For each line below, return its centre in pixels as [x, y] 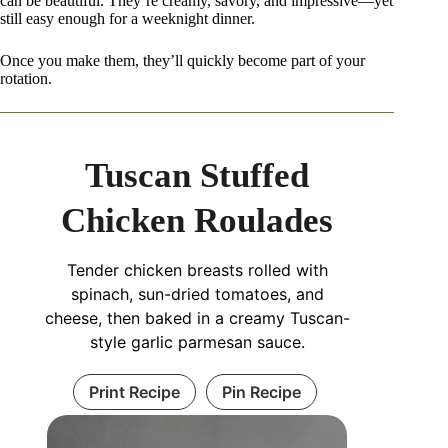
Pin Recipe [261, 391]
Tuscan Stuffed [197, 175]
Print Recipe [134, 391]
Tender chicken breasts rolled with [197, 269]
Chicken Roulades [197, 220]
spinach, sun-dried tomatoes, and [197, 293]
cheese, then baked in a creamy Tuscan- [197, 317]
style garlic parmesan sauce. [197, 341]
